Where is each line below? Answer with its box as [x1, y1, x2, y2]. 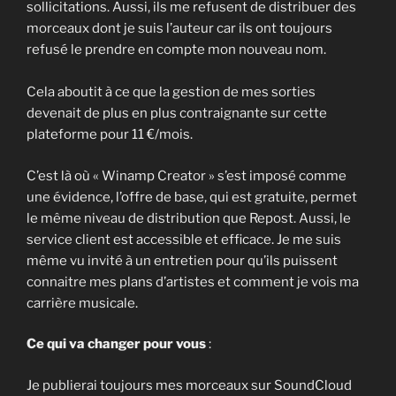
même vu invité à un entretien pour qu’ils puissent [27, 252, 338, 269]
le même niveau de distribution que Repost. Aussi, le [27, 209, 351, 226]
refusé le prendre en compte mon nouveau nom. [27, 42, 326, 58]
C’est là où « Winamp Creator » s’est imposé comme [27, 167, 346, 184]
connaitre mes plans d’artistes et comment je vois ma [27, 273, 359, 290]
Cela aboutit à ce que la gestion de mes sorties [27, 84, 316, 101]
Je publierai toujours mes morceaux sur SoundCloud [27, 377, 352, 393]
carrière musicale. [27, 294, 138, 311]
